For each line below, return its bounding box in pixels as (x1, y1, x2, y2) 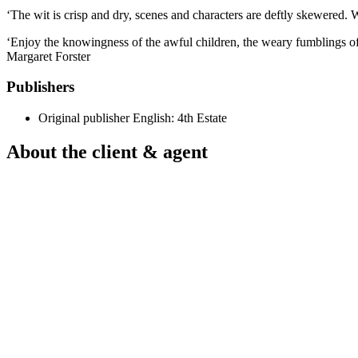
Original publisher (38, 111, 129, 125)
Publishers (6, 78, 74, 96)
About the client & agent (6, 141, 208, 162)
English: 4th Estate (133, 111, 227, 125)
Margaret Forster (6, 49, 90, 63)
